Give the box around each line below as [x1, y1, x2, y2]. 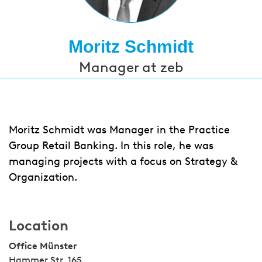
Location [9, 217, 68, 234]
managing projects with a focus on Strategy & [9, 155, 237, 168]
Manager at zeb [78, 58, 184, 75]
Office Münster [9, 240, 77, 251]
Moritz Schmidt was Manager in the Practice [9, 123, 230, 136]
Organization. [9, 171, 77, 184]
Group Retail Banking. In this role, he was [9, 139, 213, 152]
